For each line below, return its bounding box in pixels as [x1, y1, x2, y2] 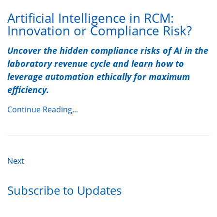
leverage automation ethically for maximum [7, 71, 190, 83]
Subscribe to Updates [7, 182, 122, 199]
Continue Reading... [7, 104, 78, 115]
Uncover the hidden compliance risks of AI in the [7, 45, 208, 57]
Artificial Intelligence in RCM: [7, 9, 174, 27]
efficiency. [7, 84, 49, 96]
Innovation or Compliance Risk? [7, 22, 192, 40]
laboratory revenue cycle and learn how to [7, 58, 184, 70]
